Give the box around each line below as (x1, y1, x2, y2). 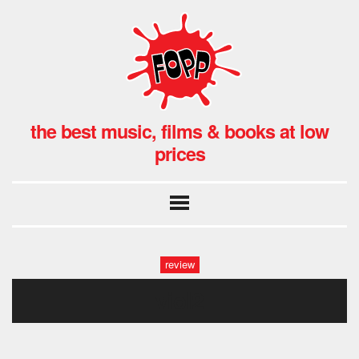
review (164, 256, 195, 272)
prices (154, 139, 205, 167)
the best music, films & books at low (30, 117, 329, 144)
